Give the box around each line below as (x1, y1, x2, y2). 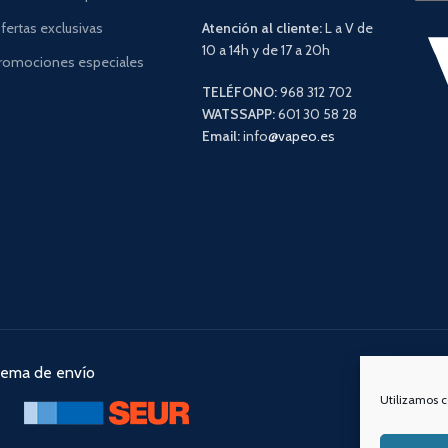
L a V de (321, 18, 373, 37)
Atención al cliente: (201, 18, 322, 37)
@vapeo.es (267, 126, 335, 145)
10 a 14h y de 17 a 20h (201, 40, 330, 59)
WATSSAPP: (201, 104, 275, 123)
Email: (201, 126, 240, 145)
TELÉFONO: (201, 82, 277, 101)
